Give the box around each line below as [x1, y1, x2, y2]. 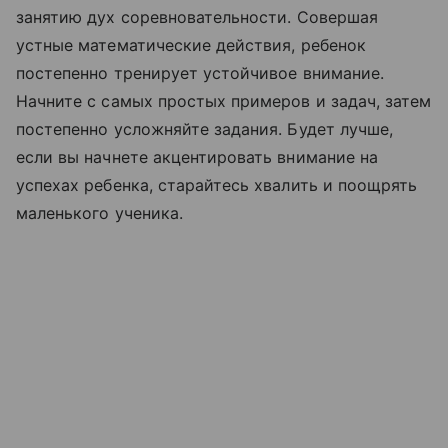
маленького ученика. [16, 203, 183, 223]
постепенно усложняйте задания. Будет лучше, [16, 119, 394, 139]
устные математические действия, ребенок [16, 35, 366, 55]
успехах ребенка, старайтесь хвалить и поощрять [16, 175, 418, 195]
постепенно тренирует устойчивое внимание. [16, 63, 384, 83]
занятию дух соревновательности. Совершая [16, 7, 378, 27]
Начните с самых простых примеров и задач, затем [16, 91, 432, 111]
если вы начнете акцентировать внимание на [16, 147, 378, 167]
